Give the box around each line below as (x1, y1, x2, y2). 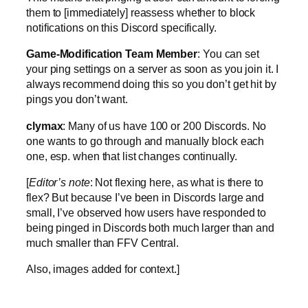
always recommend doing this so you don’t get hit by (26, 78, 276, 91)
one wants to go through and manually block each (26, 134, 265, 147)
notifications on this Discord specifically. (26, 21, 217, 34)
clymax (26, 119, 63, 132)
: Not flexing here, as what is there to (89, 175, 263, 188)
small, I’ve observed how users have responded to (26, 206, 267, 219)
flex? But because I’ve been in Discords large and (26, 190, 265, 203)
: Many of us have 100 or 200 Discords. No (63, 119, 267, 132)
